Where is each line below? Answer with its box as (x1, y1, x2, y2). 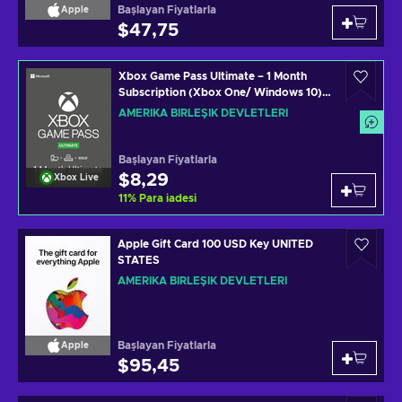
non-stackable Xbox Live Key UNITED (118, 103, 315, 114)
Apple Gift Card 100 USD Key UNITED (118, 239, 313, 249)
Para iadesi (139, 193, 197, 204)
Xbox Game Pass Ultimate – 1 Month (118, 71, 307, 82)
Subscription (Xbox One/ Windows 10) (118, 87, 322, 98)
